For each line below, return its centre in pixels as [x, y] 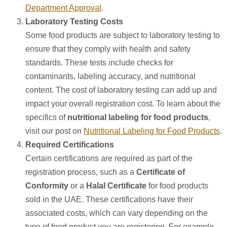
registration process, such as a [81, 172]
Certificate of [161, 172]
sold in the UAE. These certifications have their [109, 199]
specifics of [46, 117]
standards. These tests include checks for [99, 62]
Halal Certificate [116, 185]
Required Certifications [70, 144]
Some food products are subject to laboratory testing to [123, 35]
